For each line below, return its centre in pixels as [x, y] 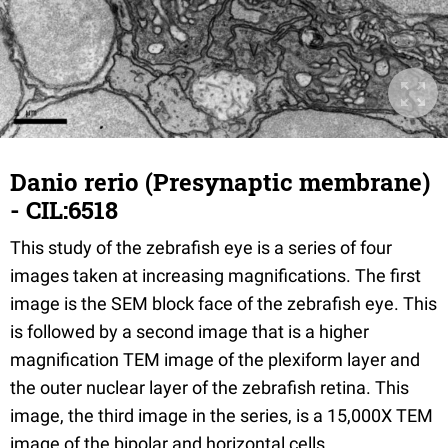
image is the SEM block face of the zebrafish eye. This [223, 303]
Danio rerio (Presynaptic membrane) [220, 182]
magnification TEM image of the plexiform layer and [215, 359]
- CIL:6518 [64, 210]
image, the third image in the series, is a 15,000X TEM [221, 415]
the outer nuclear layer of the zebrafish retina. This [209, 387]
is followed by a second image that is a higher [189, 331]
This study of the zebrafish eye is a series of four [201, 247]
